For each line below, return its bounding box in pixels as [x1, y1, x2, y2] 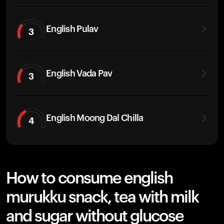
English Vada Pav [46, 68, 112, 78]
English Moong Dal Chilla [46, 113, 143, 122]
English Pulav [46, 24, 98, 33]
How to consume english [6, 170, 172, 186]
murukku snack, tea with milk [6, 189, 198, 205]
